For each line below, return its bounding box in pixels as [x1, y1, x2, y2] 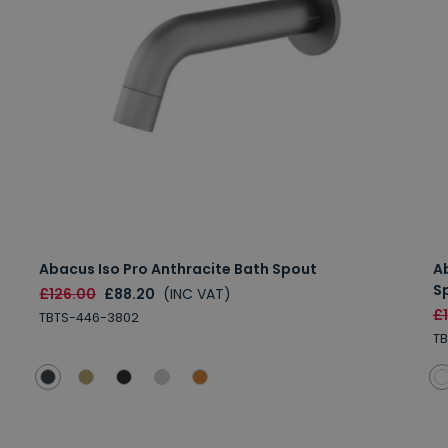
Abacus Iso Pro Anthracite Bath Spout [39, 259, 318, 280]
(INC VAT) [163, 284, 232, 305]
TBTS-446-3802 [39, 309, 140, 327]
